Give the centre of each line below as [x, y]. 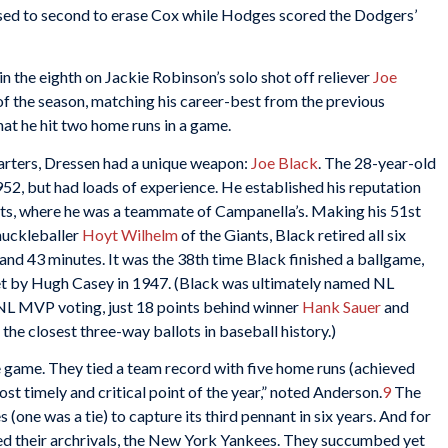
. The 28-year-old [377, 162]
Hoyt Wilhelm [130, 234]
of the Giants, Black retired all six [292, 234]
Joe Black [284, 162]
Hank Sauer [341, 306]
